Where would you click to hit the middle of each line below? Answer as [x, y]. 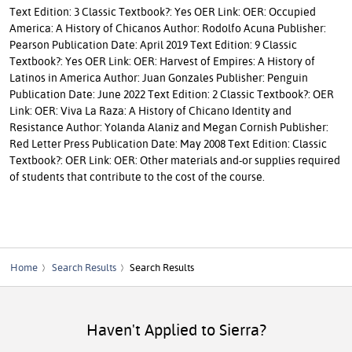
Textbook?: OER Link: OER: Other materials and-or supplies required [175, 159]
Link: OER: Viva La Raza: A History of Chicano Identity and [150, 110]
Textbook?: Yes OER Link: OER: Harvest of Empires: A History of [162, 60]
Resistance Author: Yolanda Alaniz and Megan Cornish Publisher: [169, 126]
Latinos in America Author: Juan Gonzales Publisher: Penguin [159, 77]
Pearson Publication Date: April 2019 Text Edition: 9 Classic [153, 44]
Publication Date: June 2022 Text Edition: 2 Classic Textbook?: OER [172, 93]
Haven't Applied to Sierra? [176, 329]
